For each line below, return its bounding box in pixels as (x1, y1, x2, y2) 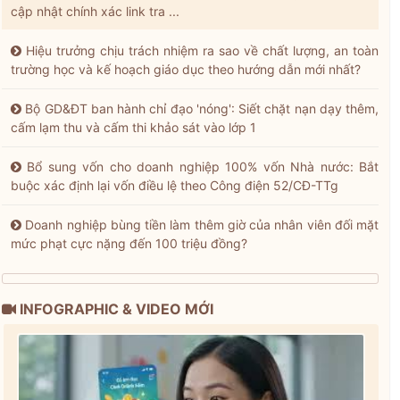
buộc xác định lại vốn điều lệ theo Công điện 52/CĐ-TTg (11, 178, 338, 194)
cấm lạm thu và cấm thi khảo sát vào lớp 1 (11, 120, 256, 136)
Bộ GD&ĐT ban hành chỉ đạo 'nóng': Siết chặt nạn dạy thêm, (25, 101, 379, 117)
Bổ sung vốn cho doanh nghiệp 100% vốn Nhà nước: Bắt (27, 159, 379, 175)
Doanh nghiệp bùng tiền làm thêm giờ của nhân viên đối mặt (25, 217, 379, 233)
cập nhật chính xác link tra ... (11, 4, 179, 20)
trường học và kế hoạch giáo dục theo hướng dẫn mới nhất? (11, 62, 361, 78)
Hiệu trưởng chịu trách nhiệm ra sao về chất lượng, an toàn (26, 43, 379, 59)
